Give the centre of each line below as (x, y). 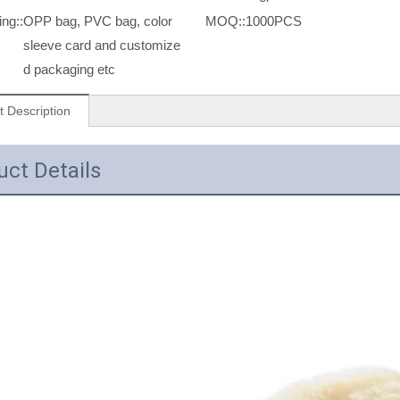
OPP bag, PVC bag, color (98, 21)
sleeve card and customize (102, 46)
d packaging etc (69, 70)
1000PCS (273, 21)
